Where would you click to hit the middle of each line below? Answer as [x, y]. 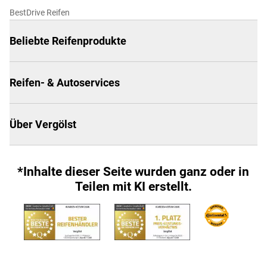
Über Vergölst [43, 124]
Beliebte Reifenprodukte [68, 41]
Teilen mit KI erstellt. [133, 186]
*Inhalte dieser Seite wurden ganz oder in [133, 171]
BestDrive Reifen [40, 12]
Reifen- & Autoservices [65, 82]
